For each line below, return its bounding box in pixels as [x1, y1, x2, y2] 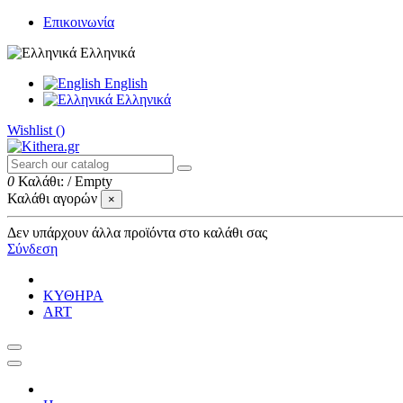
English [101, 76, 148, 91]
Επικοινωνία [43, 14, 114, 30]
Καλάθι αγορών [7, 191, 97, 206]
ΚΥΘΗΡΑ [43, 288, 103, 303]
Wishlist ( [7, 122, 60, 138]
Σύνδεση [7, 241, 58, 256]
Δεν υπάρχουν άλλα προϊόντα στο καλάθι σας [7, 225, 267, 240]
